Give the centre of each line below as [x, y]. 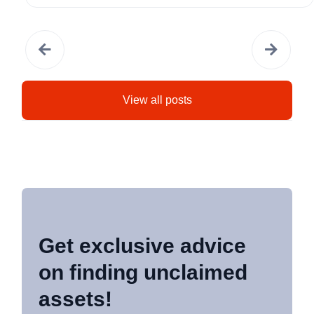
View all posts [157, 100]
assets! [76, 299]
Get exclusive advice [143, 245]
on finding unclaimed [143, 272]
